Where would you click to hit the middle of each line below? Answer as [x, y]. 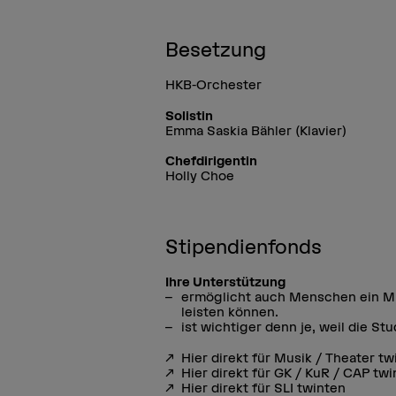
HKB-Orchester [214, 84]
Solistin [190, 115]
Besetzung [216, 49]
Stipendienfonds [244, 247]
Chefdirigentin [212, 161]
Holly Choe [200, 176]
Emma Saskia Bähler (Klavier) [256, 130]
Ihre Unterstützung [227, 282]
